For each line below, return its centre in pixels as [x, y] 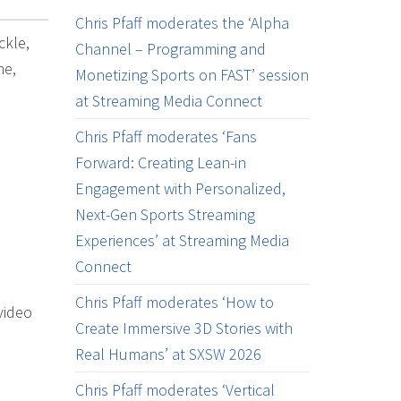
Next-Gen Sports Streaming [165, 214]
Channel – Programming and [170, 49]
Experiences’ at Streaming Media [182, 240]
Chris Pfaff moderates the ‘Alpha [182, 23]
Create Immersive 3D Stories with [183, 328]
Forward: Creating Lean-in [160, 162]
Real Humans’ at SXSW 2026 [168, 354]
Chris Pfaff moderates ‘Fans [166, 137]
